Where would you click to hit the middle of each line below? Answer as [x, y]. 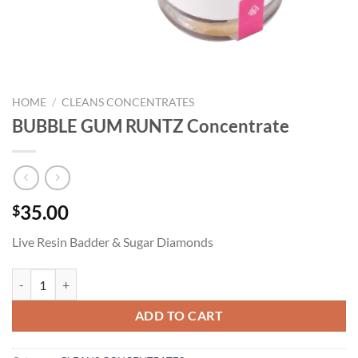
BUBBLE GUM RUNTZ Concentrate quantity [120, 277]
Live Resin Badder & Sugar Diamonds [113, 242]
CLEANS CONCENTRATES [128, 102]
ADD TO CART [179, 316]
